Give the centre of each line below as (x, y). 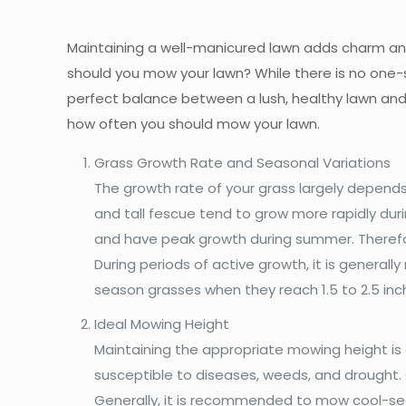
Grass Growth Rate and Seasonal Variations (243, 163)
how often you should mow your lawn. (194, 124)
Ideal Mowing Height (162, 324)
